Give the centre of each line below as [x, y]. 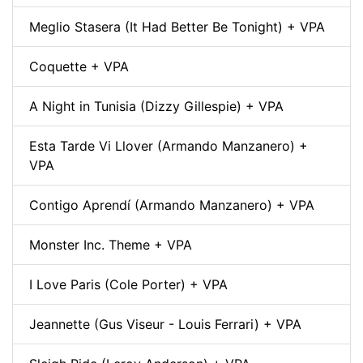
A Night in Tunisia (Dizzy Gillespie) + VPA [156, 106]
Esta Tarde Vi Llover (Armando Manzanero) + [169, 145]
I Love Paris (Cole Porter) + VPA [128, 284]
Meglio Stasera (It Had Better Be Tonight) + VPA [177, 26]
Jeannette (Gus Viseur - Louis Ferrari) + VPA [165, 324]
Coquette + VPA [79, 66]
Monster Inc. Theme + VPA [111, 244]
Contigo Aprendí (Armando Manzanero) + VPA [172, 205]
